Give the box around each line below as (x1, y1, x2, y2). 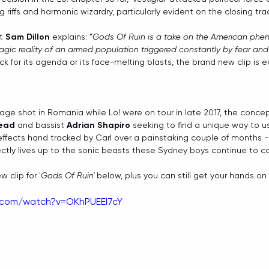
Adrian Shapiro (67, 120, 130, 130)
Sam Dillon (5, 32, 50, 42)
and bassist (15, 120, 67, 130)
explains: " (50, 32, 92, 41)
